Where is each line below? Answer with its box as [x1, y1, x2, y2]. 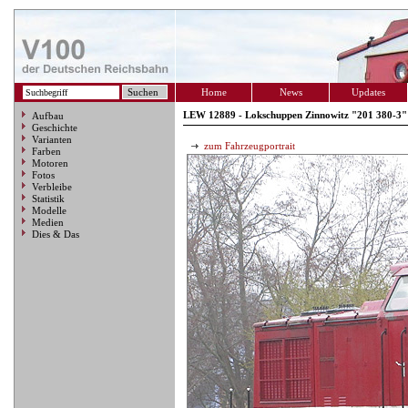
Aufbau [32, 110, 64, 121]
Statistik [32, 193, 65, 204]
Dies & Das [32, 229, 79, 240]
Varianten [32, 134, 72, 145]
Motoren [32, 158, 68, 168]
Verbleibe [32, 181, 72, 192]
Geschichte [32, 122, 77, 133]
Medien [32, 217, 64, 228]
